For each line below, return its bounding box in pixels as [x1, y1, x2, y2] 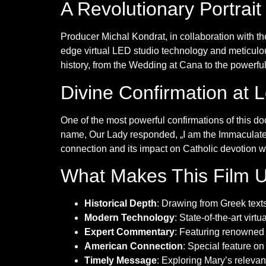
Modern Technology [84, 212, 175, 223]
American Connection [84, 240, 183, 251]
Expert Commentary [84, 226, 175, 237]
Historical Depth [84, 198, 157, 208]
